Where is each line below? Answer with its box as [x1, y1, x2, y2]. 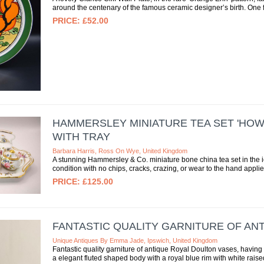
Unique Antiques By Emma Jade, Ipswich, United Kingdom [52, 236, 217, 244]
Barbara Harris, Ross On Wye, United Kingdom [52, 147, 187, 155]
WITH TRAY [52, 131, 110, 143]
